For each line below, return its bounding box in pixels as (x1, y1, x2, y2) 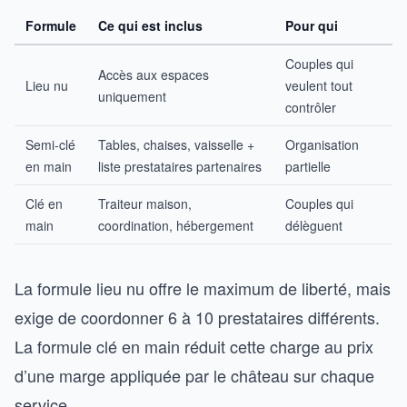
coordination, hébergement (98, 216, 253, 234)
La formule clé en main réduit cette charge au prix (15, 334, 373, 358)
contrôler (285, 98, 336, 116)
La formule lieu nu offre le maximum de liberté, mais (15, 276, 391, 300)
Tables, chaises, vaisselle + (98, 135, 254, 154)
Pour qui (285, 16, 338, 35)
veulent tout (285, 76, 352, 94)
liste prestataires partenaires (98, 157, 262, 175)
